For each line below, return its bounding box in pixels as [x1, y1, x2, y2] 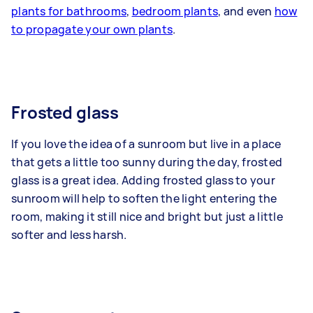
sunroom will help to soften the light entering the [11, 191, 277, 207]
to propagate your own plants [11, 22, 173, 38]
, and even [218, 3, 275, 20]
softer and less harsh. [11, 227, 127, 243]
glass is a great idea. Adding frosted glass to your [11, 173, 275, 189]
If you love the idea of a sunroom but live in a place [11, 136, 282, 152]
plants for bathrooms [11, 3, 126, 20]
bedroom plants [131, 3, 218, 20]
